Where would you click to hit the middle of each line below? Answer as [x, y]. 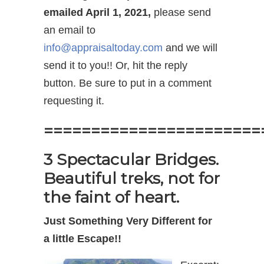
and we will [190, 47]
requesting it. [74, 100]
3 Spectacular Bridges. [131, 159]
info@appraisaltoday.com [103, 47]
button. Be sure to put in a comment [128, 83]
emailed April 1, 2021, [99, 12]
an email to [70, 30]
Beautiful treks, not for [132, 178]
